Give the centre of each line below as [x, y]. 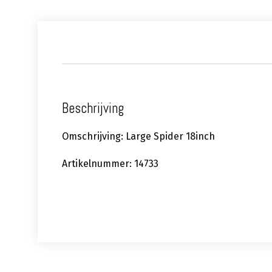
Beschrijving [93, 109]
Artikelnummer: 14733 [110, 164]
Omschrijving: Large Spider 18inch [138, 137]
